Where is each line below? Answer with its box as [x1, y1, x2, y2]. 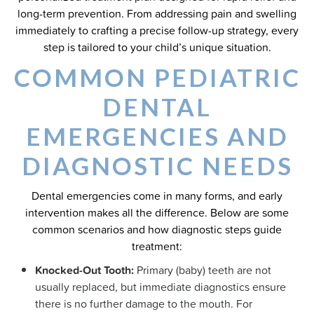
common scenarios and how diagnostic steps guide [32, 221, 282, 238]
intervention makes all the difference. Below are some [25, 204, 289, 221]
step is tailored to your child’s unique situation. [43, 39, 271, 55]
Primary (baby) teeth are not [134, 261, 271, 278]
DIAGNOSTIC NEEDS [21, 151, 293, 180]
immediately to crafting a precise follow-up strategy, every [15, 22, 299, 39]
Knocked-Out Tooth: [35, 261, 134, 278]
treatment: [132, 238, 182, 254]
